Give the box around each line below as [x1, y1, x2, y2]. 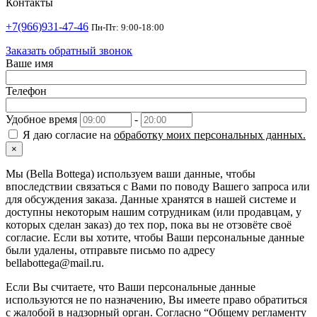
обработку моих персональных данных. [114, 128, 306, 141]
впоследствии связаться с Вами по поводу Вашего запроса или [6, 180, 310, 192]
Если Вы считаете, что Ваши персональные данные [6, 280, 255, 293]
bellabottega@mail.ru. [6, 256, 104, 269]
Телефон [6, 84, 47, 97]
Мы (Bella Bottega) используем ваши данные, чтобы [6, 167, 255, 180]
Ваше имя [6, 57, 53, 69]
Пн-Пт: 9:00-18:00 [91, 21, 164, 33]
